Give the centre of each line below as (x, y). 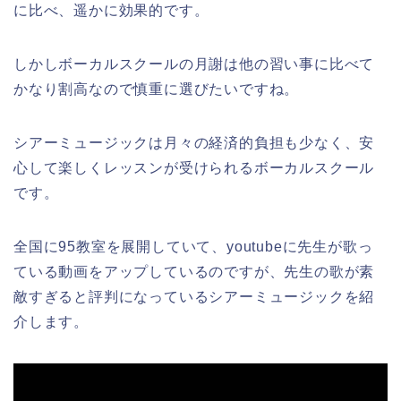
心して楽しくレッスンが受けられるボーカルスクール (194, 168)
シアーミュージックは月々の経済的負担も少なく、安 (194, 143)
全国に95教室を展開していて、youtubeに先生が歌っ (193, 247)
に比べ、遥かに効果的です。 (111, 11)
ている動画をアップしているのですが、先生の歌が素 (194, 272)
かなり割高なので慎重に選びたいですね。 (157, 90)
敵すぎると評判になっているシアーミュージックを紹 (194, 297)
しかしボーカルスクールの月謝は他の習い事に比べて (194, 64)
